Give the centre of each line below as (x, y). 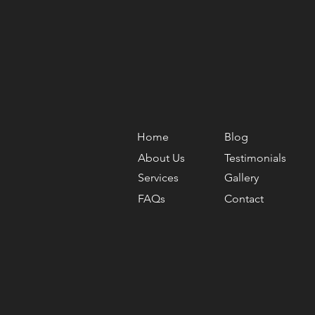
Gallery (242, 178)
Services (158, 178)
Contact (244, 199)
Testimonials (255, 158)
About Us (161, 158)
